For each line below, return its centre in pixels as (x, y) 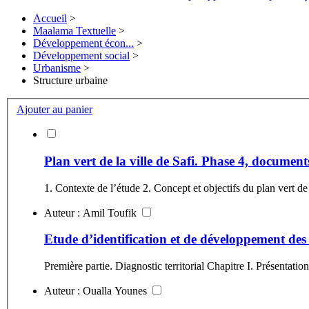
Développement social (81, 56)
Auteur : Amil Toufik (123, 212)
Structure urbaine (70, 81)
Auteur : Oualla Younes (132, 290)
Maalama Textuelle (74, 31)
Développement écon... (83, 43)
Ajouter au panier (54, 110)
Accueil (50, 19)
